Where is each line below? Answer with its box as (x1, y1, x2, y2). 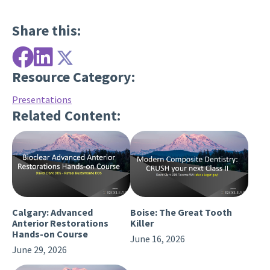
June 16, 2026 (130, 233, 185, 245)
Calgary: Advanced (12, 206, 93, 219)
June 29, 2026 (12, 243, 67, 256)
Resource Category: (12, 67, 135, 86)
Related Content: (12, 105, 121, 125)
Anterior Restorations (12, 217, 108, 230)
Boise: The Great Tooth (130, 206, 232, 219)
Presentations (12, 93, 72, 105)
